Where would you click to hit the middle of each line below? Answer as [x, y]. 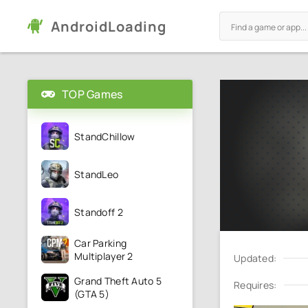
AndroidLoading [109, 26]
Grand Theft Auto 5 [118, 281]
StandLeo [97, 174]
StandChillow [105, 136]
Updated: [255, 258]
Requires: [255, 285]
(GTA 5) [92, 294]
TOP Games [92, 94]
